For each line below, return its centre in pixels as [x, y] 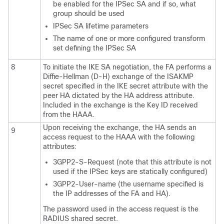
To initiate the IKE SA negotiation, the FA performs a [127, 67]
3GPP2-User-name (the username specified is [128, 184]
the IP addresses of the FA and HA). [112, 193]
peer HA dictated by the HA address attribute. [119, 95]
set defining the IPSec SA [94, 48]
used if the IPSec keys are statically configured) [130, 171]
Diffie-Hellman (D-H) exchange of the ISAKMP [118, 76]
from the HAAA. [69, 114]
